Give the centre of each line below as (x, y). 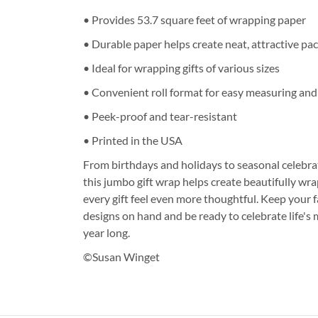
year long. (107, 232)
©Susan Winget (122, 256)
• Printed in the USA (133, 140)
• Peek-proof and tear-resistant (160, 116)
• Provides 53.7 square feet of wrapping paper (195, 19)
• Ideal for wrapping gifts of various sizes (182, 67)
